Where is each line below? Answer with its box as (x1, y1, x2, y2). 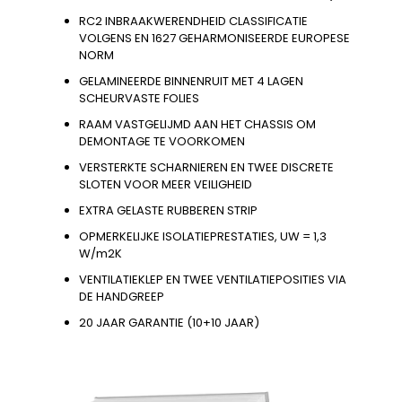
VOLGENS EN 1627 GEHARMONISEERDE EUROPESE (79, 29, 350, 47)
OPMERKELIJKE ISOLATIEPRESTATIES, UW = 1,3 (79, 227, 327, 245)
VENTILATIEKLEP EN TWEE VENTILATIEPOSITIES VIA (79, 270, 346, 288)
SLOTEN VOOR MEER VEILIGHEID (79, 175, 252, 193)
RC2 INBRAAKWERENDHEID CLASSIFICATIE (79, 12, 308, 30)
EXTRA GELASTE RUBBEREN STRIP (79, 201, 258, 219)
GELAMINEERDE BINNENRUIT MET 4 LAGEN (79, 72, 303, 90)
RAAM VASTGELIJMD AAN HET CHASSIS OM (79, 115, 316, 133)
